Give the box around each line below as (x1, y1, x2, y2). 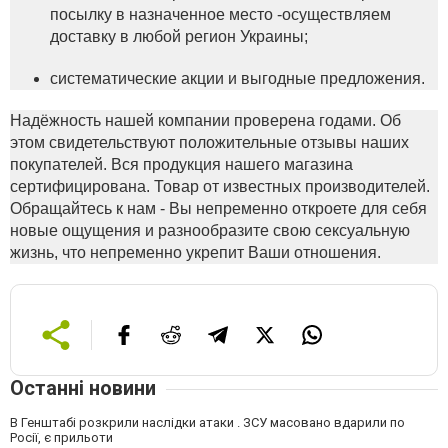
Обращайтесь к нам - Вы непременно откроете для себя (10, 200, 427, 217)
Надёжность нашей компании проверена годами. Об (10, 112, 401, 129)
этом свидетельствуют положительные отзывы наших (10, 134, 409, 151)
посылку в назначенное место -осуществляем (50, 6, 391, 23)
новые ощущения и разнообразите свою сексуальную (10, 222, 410, 239)
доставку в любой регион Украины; (50, 28, 308, 45)
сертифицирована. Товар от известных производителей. (10, 178, 430, 195)
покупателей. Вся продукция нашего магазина (10, 156, 353, 173)
